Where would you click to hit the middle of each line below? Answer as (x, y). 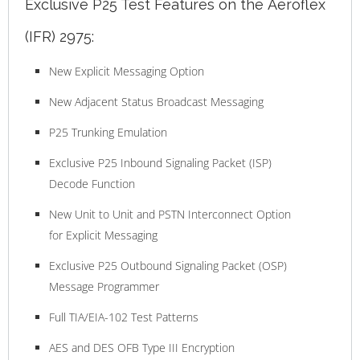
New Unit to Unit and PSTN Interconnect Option (170, 214)
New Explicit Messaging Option (127, 71)
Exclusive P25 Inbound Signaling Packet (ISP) (160, 162)
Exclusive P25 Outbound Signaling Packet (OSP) (168, 265)
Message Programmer (104, 286)
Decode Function (92, 183)
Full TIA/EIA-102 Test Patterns (124, 317)
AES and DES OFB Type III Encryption (142, 347)
